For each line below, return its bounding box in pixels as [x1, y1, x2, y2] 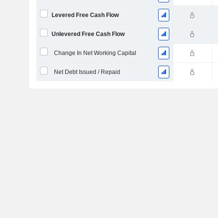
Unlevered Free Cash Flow [51, 31, 125, 37]
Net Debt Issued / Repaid [54, 69, 120, 75]
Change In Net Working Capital [54, 50, 136, 56]
